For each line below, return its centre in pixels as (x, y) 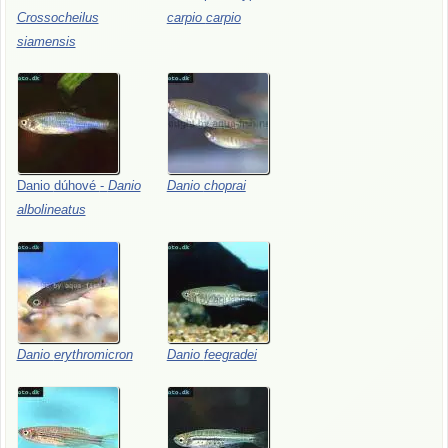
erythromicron (93, 355)
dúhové (76, 186)
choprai (224, 186)
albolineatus (51, 210)
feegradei (230, 355)
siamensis (46, 41)
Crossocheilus (57, 17)
